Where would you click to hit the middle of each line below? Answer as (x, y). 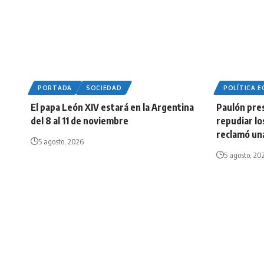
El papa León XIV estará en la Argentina (112, 108)
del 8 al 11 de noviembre (80, 121)
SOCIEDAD (104, 88)
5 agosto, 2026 (61, 142)
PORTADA (55, 88)
